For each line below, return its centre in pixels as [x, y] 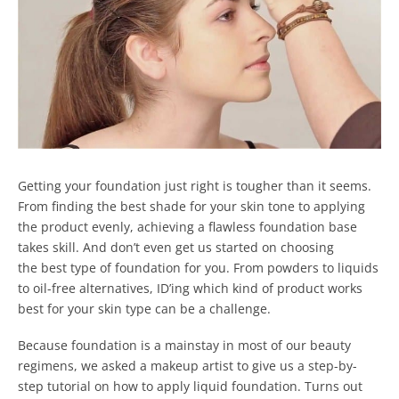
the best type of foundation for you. [126, 268]
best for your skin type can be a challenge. [144, 309]
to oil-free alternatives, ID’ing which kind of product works [190, 289]
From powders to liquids [306, 268]
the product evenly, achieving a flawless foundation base [187, 227]
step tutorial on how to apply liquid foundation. [161, 386]
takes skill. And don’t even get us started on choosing [176, 248]
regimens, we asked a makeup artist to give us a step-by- [187, 365]
